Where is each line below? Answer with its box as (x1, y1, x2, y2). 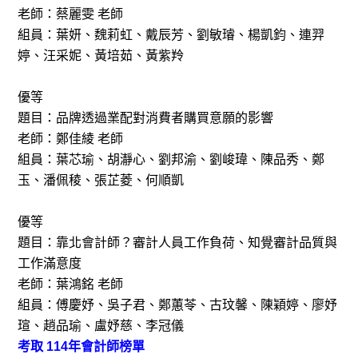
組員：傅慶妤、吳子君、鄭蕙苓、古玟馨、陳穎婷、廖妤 (18, 297, 338, 312)
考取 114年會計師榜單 (18, 339, 145, 353)
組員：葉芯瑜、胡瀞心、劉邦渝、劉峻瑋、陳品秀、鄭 (18, 152, 325, 166)
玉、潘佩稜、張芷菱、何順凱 (18, 173, 185, 187)
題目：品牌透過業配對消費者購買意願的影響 (18, 110, 274, 125)
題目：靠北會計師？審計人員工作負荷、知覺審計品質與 (18, 235, 338, 249)
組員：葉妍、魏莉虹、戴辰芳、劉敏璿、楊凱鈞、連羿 (18, 27, 325, 42)
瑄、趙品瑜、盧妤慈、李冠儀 (18, 318, 188, 332)
